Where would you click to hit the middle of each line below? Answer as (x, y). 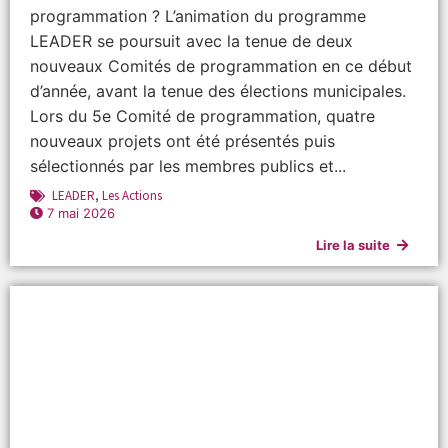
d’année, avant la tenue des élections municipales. (218, 91)
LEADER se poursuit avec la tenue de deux (191, 41)
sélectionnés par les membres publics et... (188, 166)
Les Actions (132, 196)
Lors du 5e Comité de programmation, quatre (202, 116)
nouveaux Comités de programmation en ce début (221, 66)
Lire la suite (353, 245)
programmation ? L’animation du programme (198, 16)
